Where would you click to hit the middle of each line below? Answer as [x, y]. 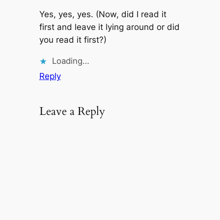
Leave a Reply [72, 111]
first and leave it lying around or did [109, 27]
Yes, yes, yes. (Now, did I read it [103, 14]
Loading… [70, 61]
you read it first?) [73, 40]
